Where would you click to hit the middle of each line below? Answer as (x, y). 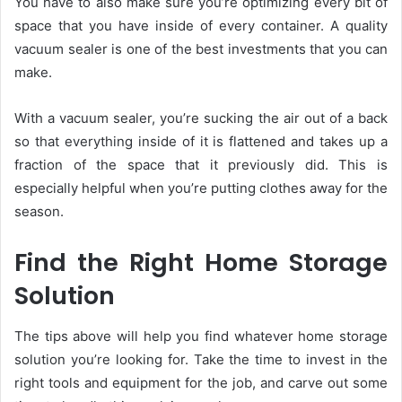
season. (41, 212)
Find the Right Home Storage (201, 263)
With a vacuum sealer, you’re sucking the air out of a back (201, 118)
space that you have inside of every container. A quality (201, 26)
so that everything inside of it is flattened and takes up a (201, 142)
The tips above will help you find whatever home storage (201, 336)
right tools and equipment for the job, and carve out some (201, 382)
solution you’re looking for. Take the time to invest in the (201, 359)
